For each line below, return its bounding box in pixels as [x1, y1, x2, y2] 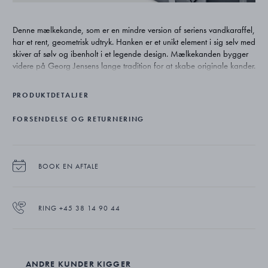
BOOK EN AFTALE [38, 161, 99, 171]
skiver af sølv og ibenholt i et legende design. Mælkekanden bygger [12, 47, 248, 60]
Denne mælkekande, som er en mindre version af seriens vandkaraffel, [12, 23, 255, 36]
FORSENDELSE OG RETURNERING [12, 114, 145, 124]
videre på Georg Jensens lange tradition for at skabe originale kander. [12, 59, 255, 72]
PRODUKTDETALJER [12, 90, 89, 100]
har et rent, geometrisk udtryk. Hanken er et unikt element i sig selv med [12, 35, 255, 48]
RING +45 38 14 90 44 [38, 203, 120, 213]
